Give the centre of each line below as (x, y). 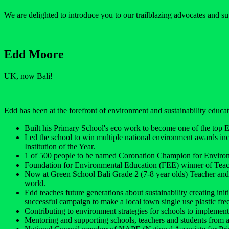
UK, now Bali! (28, 76)
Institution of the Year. (60, 146)
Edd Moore (34, 54)
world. (35, 183)
